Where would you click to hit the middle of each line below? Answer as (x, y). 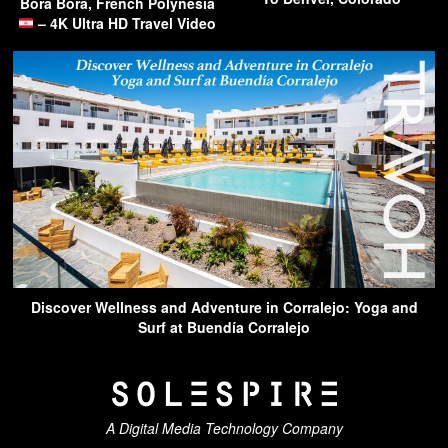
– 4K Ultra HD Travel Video (124, 22)
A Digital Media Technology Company (224, 427)
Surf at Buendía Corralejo (224, 327)
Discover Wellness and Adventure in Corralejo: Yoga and (224, 307)
